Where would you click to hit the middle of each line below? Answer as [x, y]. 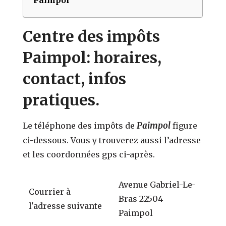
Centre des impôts [92, 36]
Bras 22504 [141, 199]
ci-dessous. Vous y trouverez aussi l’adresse [112, 140]
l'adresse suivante [66, 206]
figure [185, 125]
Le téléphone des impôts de [80, 125]
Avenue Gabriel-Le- [157, 184]
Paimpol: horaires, [92, 57]
